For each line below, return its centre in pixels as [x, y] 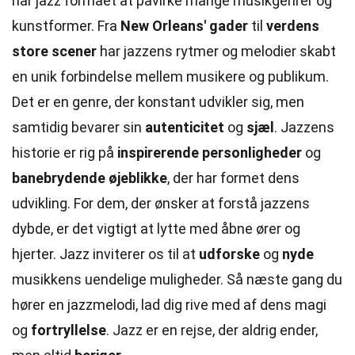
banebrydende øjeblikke [90, 178]
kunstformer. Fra [66, 26]
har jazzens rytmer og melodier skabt [216, 51]
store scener [54, 51]
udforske [229, 254]
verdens [293, 26]
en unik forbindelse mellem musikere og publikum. [170, 76]
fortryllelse [69, 330]
